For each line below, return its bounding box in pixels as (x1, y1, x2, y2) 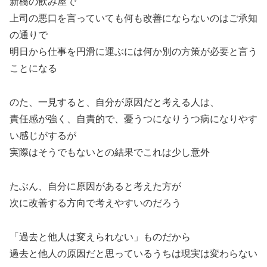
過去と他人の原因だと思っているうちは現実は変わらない (10, 248, 257, 259)
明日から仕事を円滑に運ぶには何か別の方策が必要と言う (10, 46, 257, 57)
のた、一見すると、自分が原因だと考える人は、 (10, 97, 219, 107)
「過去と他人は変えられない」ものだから (10, 231, 191, 242)
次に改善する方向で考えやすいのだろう (10, 197, 181, 208)
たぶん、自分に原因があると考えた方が (10, 181, 181, 191)
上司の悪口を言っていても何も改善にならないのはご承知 (10, 13, 257, 24)
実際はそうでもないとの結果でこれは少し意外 (10, 147, 210, 157)
